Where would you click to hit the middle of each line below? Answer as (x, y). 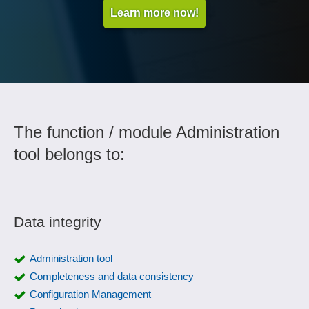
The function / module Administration (147, 132)
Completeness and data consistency (112, 276)
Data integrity (58, 222)
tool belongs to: (69, 154)
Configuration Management (90, 294)
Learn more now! (154, 13)
